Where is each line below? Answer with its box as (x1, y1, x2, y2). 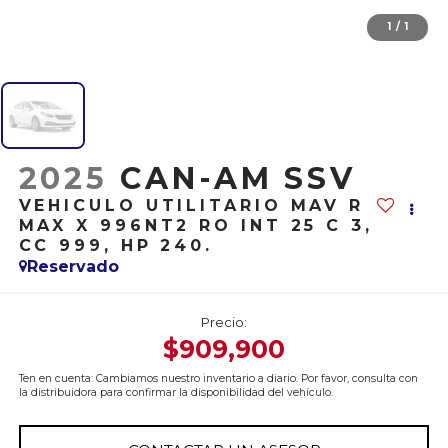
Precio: (201, 314, 247, 331)
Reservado (26, 257, 119, 276)
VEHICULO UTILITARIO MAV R (18, 196, 365, 215)
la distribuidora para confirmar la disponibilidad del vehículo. (18, 386, 333, 400)
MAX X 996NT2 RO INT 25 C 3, (18, 216, 373, 235)
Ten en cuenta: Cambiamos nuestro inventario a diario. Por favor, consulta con (18, 372, 418, 386)
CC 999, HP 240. (18, 236, 214, 255)
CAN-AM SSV (120, 160, 357, 197)
